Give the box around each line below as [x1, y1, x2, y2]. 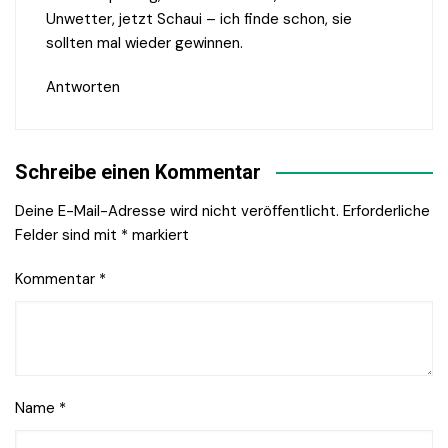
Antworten [46, 77, 120, 98]
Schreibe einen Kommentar [15, 160, 261, 185]
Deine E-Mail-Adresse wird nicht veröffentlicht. [15, 201, 339, 222]
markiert [128, 225, 189, 246]
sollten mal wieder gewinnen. [46, 33, 243, 54]
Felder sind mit [15, 225, 121, 246]
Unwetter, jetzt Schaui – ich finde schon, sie [46, 9, 352, 30]
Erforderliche [343, 201, 430, 222]
